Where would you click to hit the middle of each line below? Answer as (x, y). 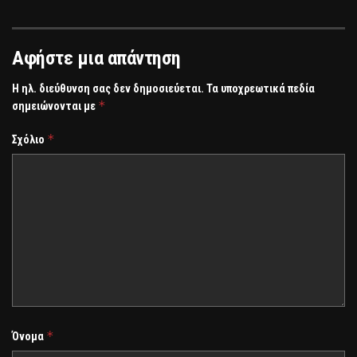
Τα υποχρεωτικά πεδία (261, 89)
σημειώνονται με (55, 106)
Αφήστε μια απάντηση (96, 59)
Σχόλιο (29, 140)
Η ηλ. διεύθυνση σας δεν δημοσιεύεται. (108, 89)
